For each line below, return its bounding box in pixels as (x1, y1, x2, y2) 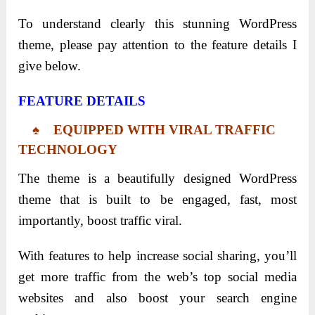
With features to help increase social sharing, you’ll (18, 247, 297, 263)
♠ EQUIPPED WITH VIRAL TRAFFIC (18, 122, 276, 137)
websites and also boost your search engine (18, 290, 297, 305)
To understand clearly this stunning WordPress (18, 15, 297, 31)
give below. (18, 58, 82, 73)
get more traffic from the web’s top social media (18, 269, 297, 284)
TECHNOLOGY (18, 141, 118, 157)
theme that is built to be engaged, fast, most (18, 191, 297, 207)
